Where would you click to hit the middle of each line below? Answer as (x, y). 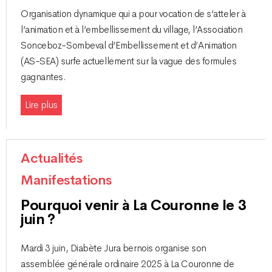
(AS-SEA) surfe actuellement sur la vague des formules (129, 62)
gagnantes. (45, 77)
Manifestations (66, 180)
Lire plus (41, 105)
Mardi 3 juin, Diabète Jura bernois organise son (114, 249)
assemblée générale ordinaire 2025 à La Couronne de (127, 264)
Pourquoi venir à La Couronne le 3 (134, 205)
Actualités (52, 158)
